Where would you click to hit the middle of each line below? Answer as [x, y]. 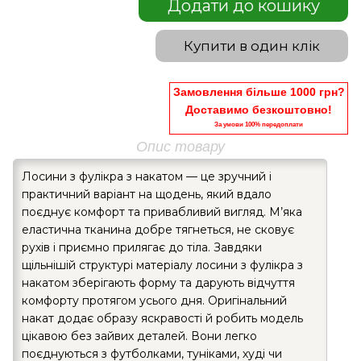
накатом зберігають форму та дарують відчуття [158, 282]
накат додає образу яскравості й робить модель [162, 318]
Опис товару [180, 146]
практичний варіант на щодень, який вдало [147, 194]
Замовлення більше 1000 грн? [259, 91]
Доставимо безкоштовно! [259, 109]
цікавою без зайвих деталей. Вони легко [139, 336]
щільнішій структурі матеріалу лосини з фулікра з [162, 265]
